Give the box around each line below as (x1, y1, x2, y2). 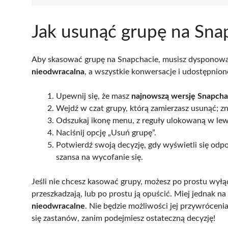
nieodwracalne (32, 202, 85, 210)
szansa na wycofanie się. (56, 153, 143, 161)
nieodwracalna (32, 67, 84, 76)
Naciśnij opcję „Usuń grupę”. (56, 128, 156, 137)
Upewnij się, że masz (56, 92, 131, 100)
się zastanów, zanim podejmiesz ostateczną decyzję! (32, 214, 215, 222)
